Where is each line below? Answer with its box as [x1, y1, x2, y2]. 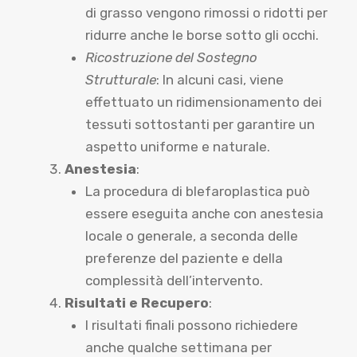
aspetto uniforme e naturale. [84, 139, 270, 155]
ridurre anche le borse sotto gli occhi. [84, 27, 319, 43]
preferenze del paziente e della [84, 250, 283, 266]
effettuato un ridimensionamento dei [84, 94, 322, 110]
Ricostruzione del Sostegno [84, 49, 257, 65]
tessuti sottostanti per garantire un [84, 116, 315, 132]
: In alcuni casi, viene [155, 72, 284, 88]
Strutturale [84, 72, 156, 88]
